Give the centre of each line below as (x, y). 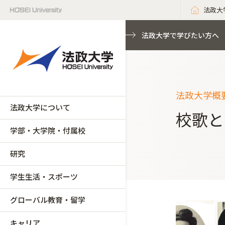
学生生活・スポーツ (44, 177)
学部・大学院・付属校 (48, 130)
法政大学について (40, 107)
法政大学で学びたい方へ (180, 35)
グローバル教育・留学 (48, 200)
